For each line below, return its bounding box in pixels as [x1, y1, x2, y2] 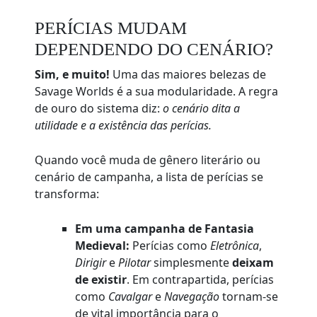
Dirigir [75, 255, 107, 271]
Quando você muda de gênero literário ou [35, 152, 261, 168]
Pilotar [118, 255, 151, 271]
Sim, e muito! [35, 67, 110, 83]
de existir [75, 272, 127, 288]
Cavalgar [108, 289, 153, 305]
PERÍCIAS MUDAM [35, 18, 188, 38]
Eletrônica [210, 238, 260, 254]
